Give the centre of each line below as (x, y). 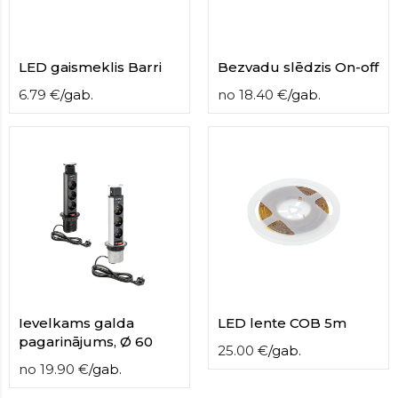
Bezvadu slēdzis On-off (298, 67)
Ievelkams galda (76, 323)
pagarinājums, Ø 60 (86, 342)
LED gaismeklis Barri (90, 67)
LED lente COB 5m (282, 323)
